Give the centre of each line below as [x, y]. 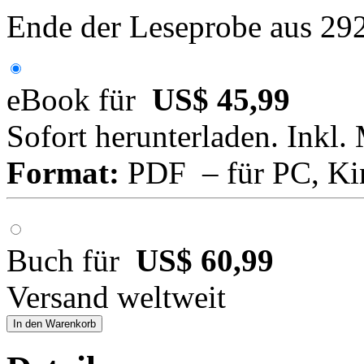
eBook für [79, 100]
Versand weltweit [116, 297]
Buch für [71, 261]
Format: [63, 173]
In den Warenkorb [54, 324]
